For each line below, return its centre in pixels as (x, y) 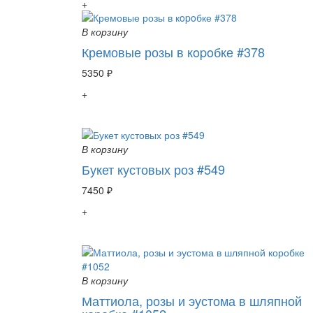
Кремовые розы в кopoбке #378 (173, 51)
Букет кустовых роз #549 (153, 169)
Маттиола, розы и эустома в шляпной (192, 300)
